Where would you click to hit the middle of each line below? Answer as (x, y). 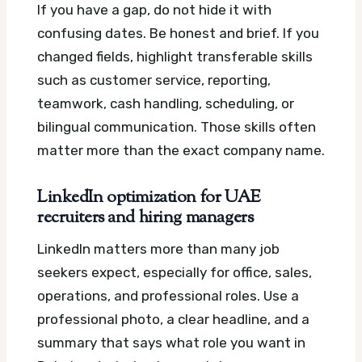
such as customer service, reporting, (154, 80)
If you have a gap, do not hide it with (154, 10)
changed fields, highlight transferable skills (175, 57)
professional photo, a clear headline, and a (173, 319)
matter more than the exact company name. (181, 151)
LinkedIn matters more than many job (158, 248)
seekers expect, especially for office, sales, (175, 272)
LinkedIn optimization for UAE (149, 198)
